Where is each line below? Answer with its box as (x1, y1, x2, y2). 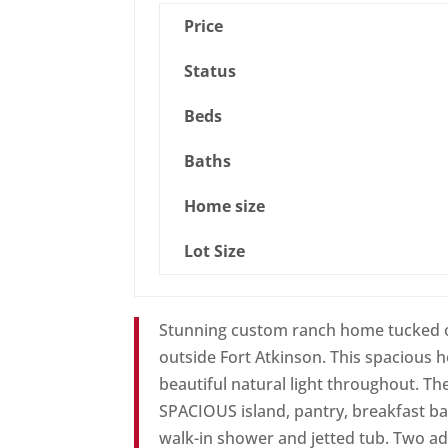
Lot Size (184, 240, 246, 263)
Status (184, 60, 237, 83)
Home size (184, 195, 266, 218)
